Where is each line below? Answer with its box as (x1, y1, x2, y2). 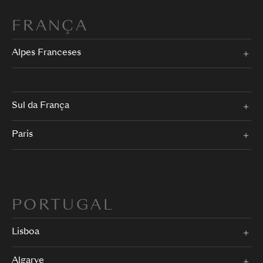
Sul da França (12, 102, 69, 111)
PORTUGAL (12, 199, 114, 214)
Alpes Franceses (12, 49, 81, 58)
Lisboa (12, 228, 39, 237)
